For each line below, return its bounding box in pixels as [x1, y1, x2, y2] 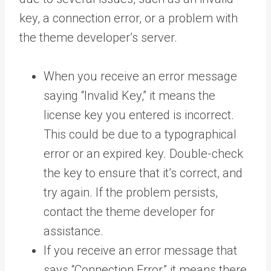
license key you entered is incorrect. [44, 107, 234, 122]
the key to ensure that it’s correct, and [44, 165, 243, 180]
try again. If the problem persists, [44, 184, 218, 200]
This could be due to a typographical [44, 126, 237, 142]
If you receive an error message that [44, 243, 237, 258]
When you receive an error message [44, 68, 237, 83]
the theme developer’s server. [19, 30, 177, 45]
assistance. [44, 223, 103, 238]
